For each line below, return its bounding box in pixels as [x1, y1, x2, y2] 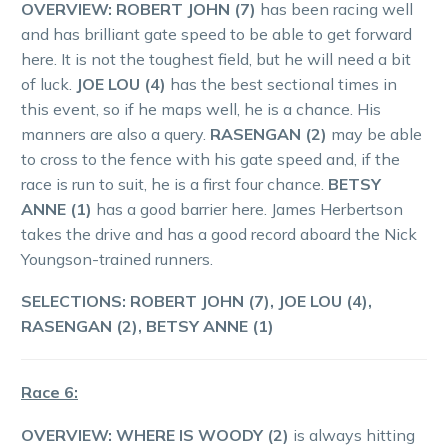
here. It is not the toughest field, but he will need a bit [21, 48, 411, 69]
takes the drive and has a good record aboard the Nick [21, 223, 417, 244]
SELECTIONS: [21, 291, 126, 312]
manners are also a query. [21, 123, 210, 144]
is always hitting [293, 424, 415, 445]
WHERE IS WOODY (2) [116, 424, 293, 445]
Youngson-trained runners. [21, 248, 213, 269]
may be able [327, 123, 422, 144]
